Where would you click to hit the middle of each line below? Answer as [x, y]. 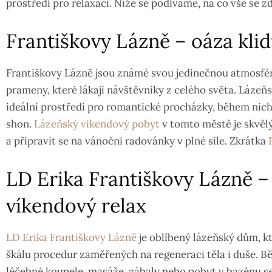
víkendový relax [76, 206]
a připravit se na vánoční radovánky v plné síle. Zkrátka [137, 141]
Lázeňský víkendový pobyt [97, 124]
